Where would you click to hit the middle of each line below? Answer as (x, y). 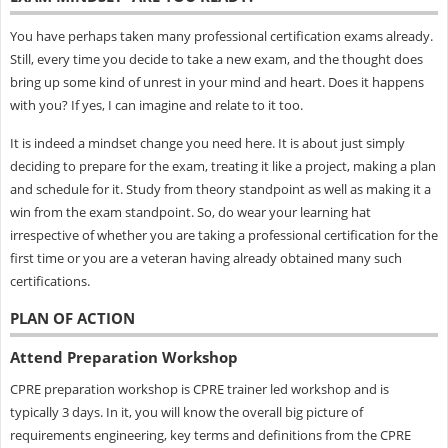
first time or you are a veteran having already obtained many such (205, 257)
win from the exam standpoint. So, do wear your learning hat (190, 211)
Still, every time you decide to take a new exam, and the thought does (216, 58)
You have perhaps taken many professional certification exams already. (221, 35)
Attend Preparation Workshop (123, 356)
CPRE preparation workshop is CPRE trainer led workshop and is (199, 388)
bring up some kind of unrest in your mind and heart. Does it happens (216, 81)
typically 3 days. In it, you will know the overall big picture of (186, 411)
